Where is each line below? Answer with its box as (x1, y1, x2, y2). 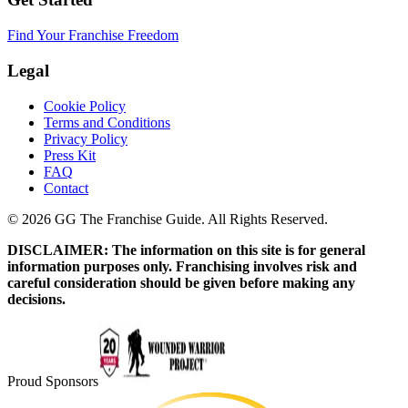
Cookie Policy (44, 97, 126, 114)
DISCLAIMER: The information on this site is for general (7, 241, 365, 258)
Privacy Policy (44, 130, 127, 147)
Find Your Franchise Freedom (7, 27, 178, 44)
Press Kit (44, 147, 96, 163)
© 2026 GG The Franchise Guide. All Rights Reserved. (7, 210, 328, 227)
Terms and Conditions (44, 114, 170, 130)
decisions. (7, 291, 66, 307)
